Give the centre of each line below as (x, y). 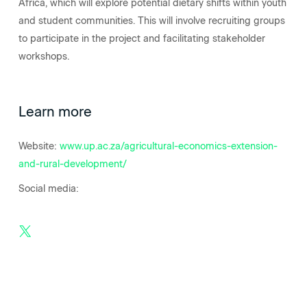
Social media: (50, 188)
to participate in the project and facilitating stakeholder (142, 38)
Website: (39, 146)
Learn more (55, 111)
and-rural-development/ (72, 164)
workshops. (45, 56)
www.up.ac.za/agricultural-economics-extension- (168, 146)
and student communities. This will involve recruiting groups (151, 21)
